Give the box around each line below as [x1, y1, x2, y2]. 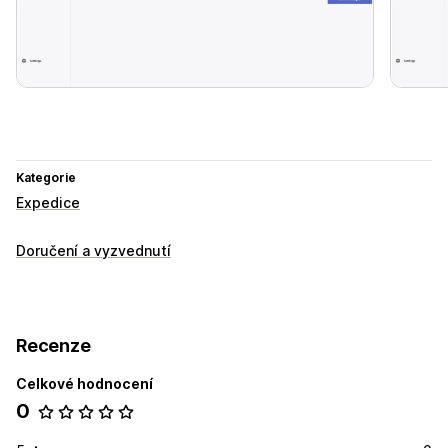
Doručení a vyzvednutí [16, 242, 171, 260]
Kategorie [16, 170, 76, 186]
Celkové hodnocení [16, 375, 153, 393]
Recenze [16, 335, 91, 357]
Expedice [16, 194, 80, 212]
